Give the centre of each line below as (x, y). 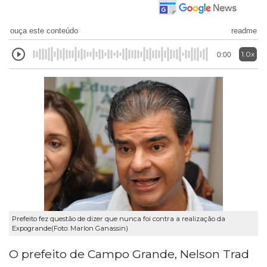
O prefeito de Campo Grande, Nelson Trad (129, 254)
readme (244, 30)
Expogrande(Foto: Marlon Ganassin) (70, 228)
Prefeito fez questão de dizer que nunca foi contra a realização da (119, 218)
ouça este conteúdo (44, 30)
